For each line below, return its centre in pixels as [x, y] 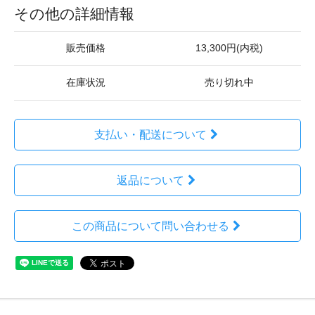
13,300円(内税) [229, 48]
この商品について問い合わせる [150, 226]
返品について [150, 180]
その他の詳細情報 [74, 14]
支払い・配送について [150, 135]
